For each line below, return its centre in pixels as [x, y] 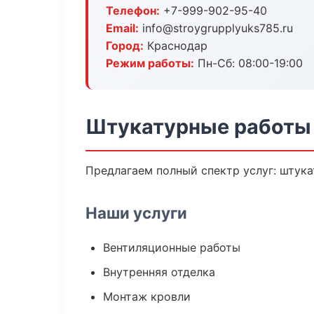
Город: [125, 46]
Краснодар [176, 46]
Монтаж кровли [147, 296]
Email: [122, 28]
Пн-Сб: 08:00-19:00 [248, 63]
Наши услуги [136, 213]
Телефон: [133, 11]
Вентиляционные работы [172, 247]
